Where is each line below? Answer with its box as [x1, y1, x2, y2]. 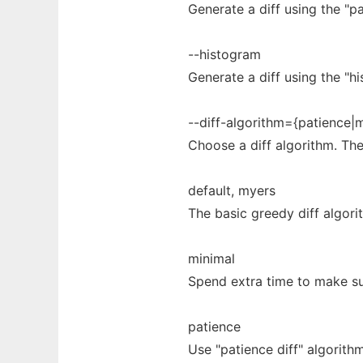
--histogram [188, 46, 261, 62]
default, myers [188, 182, 275, 199]
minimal [188, 250, 235, 267]
